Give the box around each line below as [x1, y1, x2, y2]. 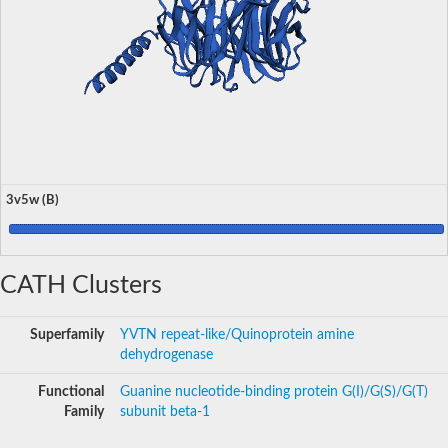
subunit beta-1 [120, 404, 210, 419]
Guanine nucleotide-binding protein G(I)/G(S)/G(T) [120, 384, 428, 399]
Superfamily [30, 327, 104, 342]
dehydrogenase [120, 347, 213, 362]
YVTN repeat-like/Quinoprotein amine [120, 327, 354, 342]
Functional [38, 384, 104, 399]
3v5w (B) [6, 193, 59, 206]
